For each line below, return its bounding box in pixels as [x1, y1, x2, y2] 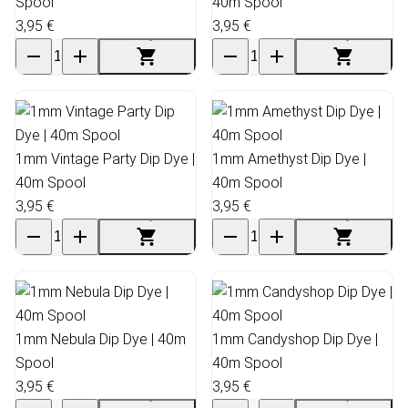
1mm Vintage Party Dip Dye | [15, 149, 195, 168]
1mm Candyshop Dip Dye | [212, 330, 378, 348]
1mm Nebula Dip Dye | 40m [15, 330, 186, 348]
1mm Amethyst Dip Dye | [212, 149, 366, 168]
